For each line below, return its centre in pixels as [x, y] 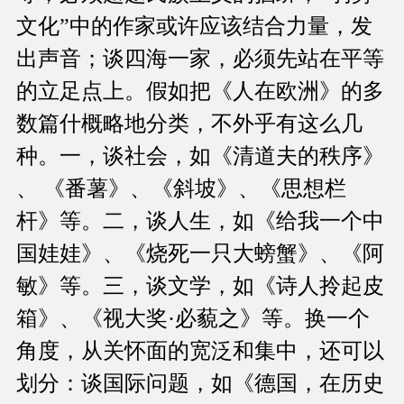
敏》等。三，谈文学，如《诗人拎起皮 [200, 286]
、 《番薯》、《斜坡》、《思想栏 [181, 189]
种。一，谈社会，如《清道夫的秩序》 [200, 156]
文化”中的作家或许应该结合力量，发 [194, 27]
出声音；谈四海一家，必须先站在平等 [200, 59]
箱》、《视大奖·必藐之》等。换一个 [193, 319]
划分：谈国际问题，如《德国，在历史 [200, 384]
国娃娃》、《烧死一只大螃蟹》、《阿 [200, 254]
